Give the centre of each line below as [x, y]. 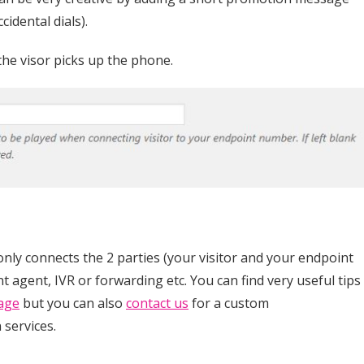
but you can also [73, 303]
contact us [157, 303]
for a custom [229, 303]
